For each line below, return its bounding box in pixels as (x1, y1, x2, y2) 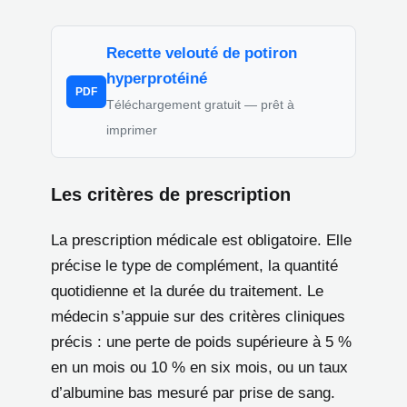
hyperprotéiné (106, 69, 207, 87)
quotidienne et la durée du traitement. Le (51, 282, 323, 300)
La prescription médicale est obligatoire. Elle (51, 231, 352, 249)
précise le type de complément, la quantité (51, 256, 338, 274)
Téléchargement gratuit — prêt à (106, 96, 294, 112)
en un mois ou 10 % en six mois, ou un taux (51, 358, 348, 376)
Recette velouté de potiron (106, 44, 297, 62)
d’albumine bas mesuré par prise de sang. (51, 383, 335, 402)
